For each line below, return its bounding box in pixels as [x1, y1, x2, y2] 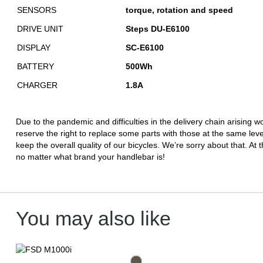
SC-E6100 [126, 43, 164, 52]
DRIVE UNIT [17, 24, 63, 33]
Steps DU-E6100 [126, 24, 190, 33]
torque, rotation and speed [126, 5, 233, 15]
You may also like [16, 207, 171, 230]
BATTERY [17, 62, 54, 71]
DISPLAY [17, 43, 50, 52]
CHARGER [17, 80, 58, 90]
